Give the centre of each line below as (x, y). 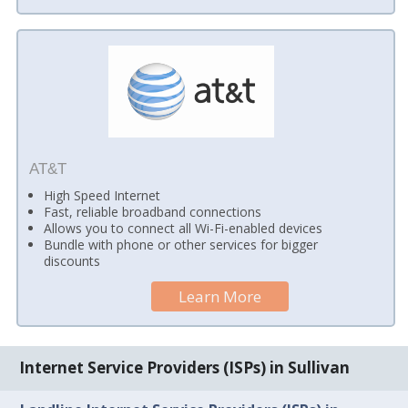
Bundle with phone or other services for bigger (181, 245)
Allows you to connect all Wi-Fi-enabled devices (184, 229)
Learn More (220, 297)
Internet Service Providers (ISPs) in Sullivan (185, 368)
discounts (72, 261)
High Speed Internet (102, 196)
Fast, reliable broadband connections (153, 212)
